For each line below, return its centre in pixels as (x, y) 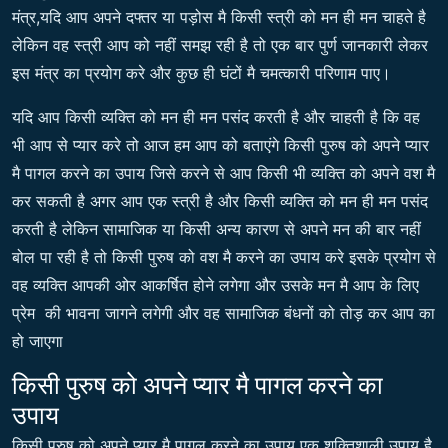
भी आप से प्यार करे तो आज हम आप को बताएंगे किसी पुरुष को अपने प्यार (220, 145)
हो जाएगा (40, 341)
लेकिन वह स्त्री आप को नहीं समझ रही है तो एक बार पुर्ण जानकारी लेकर (220, 45)
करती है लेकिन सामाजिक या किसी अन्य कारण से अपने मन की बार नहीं (216, 229)
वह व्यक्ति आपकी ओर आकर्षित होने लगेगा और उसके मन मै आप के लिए (218, 285)
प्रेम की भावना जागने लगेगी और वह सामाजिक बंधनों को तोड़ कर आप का (223, 313)
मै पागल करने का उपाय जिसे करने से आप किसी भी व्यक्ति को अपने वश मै (223, 173)
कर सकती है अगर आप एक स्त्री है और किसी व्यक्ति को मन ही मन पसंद (220, 201)
